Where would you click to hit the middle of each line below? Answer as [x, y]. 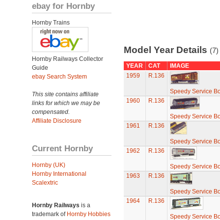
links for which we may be [66, 103]
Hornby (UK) [49, 165]
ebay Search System [59, 77]
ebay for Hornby [63, 6]
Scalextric [45, 183]
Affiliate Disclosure [57, 121]
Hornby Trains [51, 23]
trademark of [49, 214]
